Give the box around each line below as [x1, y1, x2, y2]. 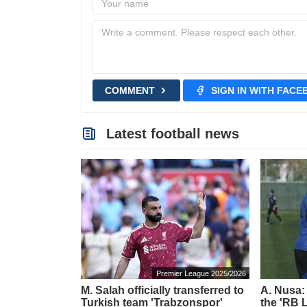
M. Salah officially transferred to [81, 284, 244, 296]
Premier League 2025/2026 [156, 269, 246, 278]
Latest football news [102, 125, 240, 141]
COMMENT [104, 84, 155, 96]
